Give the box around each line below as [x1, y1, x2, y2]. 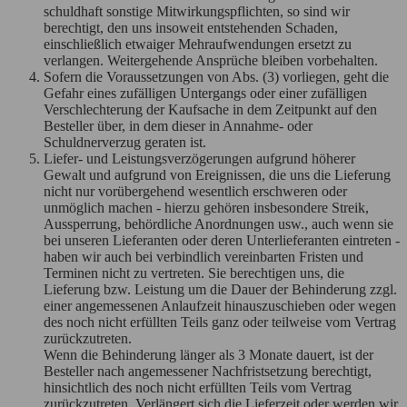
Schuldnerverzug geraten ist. [44, 134, 206, 150]
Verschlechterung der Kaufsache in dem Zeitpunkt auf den [44, 101, 377, 117]
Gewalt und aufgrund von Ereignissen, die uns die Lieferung [44, 166, 391, 183]
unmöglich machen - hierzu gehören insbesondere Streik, [44, 199, 369, 215]
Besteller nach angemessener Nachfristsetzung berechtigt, [44, 362, 372, 379]
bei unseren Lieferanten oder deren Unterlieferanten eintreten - [44, 232, 400, 248]
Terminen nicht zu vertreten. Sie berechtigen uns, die [44, 264, 344, 281]
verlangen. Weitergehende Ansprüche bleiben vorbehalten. [44, 52, 378, 68]
